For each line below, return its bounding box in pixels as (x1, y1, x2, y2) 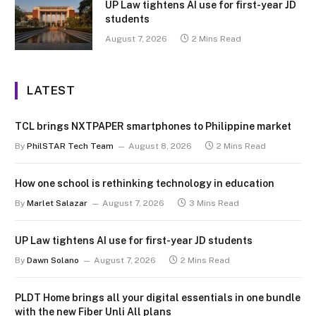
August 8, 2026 (128, 140, 192, 151)
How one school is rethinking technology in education (15, 177, 274, 189)
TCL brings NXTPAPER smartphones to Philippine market (15, 120, 291, 132)
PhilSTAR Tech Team (27, 140, 114, 151)
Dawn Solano (27, 255, 79, 265)
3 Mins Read (189, 197, 239, 208)
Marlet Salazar (27, 197, 87, 208)
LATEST (27, 83, 75, 97)
